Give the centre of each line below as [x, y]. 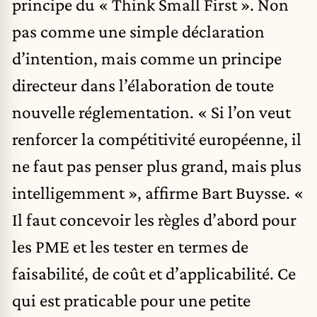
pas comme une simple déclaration [138, 31]
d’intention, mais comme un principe [147, 58]
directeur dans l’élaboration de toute [143, 85]
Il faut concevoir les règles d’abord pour [154, 219]
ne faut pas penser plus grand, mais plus [157, 165]
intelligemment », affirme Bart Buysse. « [158, 192]
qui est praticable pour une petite [131, 300]
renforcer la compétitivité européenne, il [157, 138]
